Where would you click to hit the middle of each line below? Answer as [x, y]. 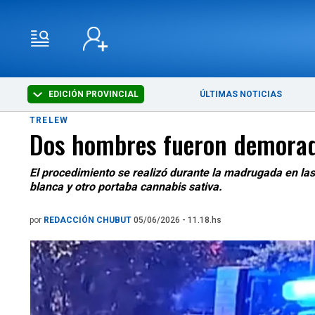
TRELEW [49, 120]
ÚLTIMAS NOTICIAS [241, 94]
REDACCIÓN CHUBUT [89, 220]
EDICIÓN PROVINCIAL [93, 94]
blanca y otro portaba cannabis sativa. [126, 187]
